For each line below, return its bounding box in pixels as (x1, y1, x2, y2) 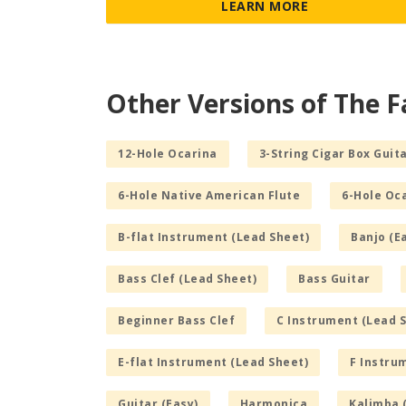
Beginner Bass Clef (118, 312, 235, 328)
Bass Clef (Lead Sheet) (118, 270, 256, 286)
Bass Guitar (298, 270, 371, 286)
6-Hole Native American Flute (118, 187, 300, 203)
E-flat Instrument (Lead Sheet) (118, 353, 308, 370)
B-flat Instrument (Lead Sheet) (118, 228, 309, 245)
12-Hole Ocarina (118, 145, 217, 161)
